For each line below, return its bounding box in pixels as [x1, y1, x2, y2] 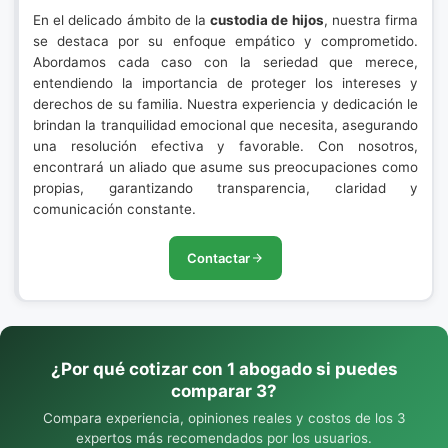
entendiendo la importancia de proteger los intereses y [33, 75, 418, 91]
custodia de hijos [210, 12, 324, 28]
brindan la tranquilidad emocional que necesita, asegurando [33, 117, 418, 133]
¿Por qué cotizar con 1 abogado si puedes [50, 359, 398, 379]
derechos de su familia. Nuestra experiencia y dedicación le [33, 96, 418, 112]
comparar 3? [171, 381, 277, 401]
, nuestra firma [323, 12, 419, 28]
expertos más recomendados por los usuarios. [76, 430, 372, 446]
